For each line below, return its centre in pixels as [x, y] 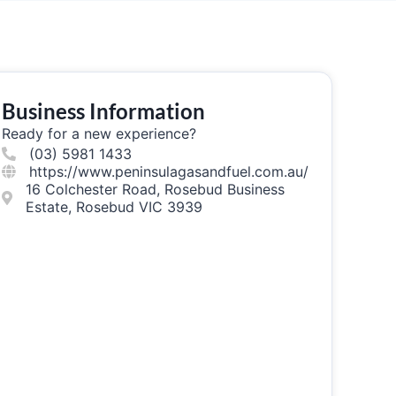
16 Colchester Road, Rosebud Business [155, 189]
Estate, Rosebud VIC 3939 [114, 207]
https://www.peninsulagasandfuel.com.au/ [168, 171]
